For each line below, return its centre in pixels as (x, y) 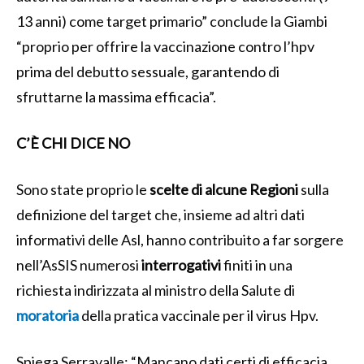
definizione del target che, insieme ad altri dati (160, 214)
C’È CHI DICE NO (73, 143)
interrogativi (181, 264)
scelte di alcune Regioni (224, 189)
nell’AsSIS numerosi (79, 264)
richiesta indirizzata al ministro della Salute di (156, 290)
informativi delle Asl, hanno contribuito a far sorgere (180, 239)
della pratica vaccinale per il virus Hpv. (199, 315)
